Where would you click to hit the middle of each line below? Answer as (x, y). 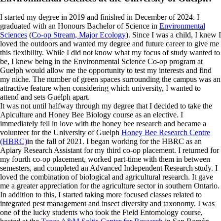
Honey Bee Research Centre (166, 133)
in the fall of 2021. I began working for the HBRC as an (114, 142)
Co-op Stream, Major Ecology (79, 35)
